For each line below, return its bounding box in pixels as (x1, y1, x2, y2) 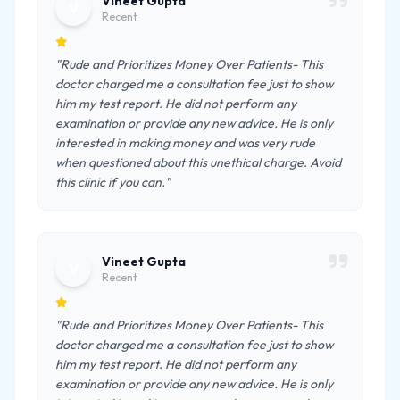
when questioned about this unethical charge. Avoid (55, 154, 341, 171)
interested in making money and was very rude (55, 135, 315, 151)
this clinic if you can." (55, 174, 171, 190)
